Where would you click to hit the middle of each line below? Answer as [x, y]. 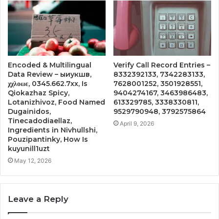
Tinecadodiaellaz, [40, 120]
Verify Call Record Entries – [162, 65]
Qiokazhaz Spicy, [39, 93]
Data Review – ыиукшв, [50, 74]
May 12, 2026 [33, 160]
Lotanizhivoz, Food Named [56, 102]
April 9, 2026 [137, 123]
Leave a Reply [38, 199]
